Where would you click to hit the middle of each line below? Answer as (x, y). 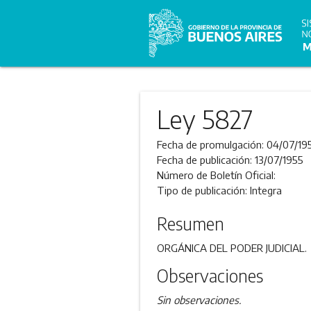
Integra (266, 190)
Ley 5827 (204, 119)
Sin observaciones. (199, 300)
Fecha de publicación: (205, 160)
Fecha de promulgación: (211, 144)
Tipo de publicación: (203, 190)
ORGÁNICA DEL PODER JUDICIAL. (232, 247)
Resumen (190, 224)
